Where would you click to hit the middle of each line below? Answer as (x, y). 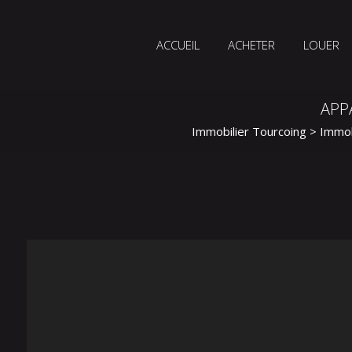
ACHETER (251, 45)
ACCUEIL (178, 45)
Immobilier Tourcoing (249, 131)
